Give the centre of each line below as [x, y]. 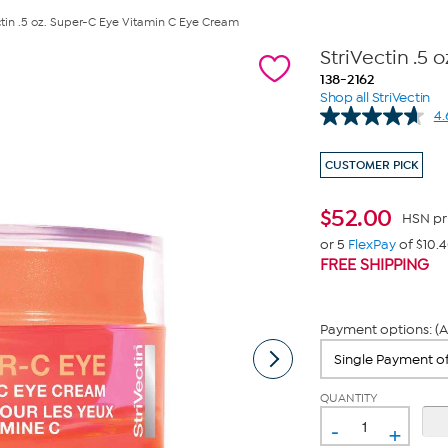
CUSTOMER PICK [371, 165]
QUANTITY [348, 398]
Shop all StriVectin [375, 97]
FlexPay [371, 244]
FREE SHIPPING [374, 265]
